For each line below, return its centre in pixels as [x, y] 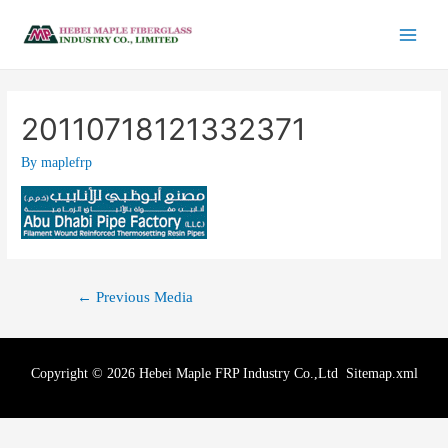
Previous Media [142, 296]
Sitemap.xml [381, 373]
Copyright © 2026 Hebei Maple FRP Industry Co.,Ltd [188, 373]
